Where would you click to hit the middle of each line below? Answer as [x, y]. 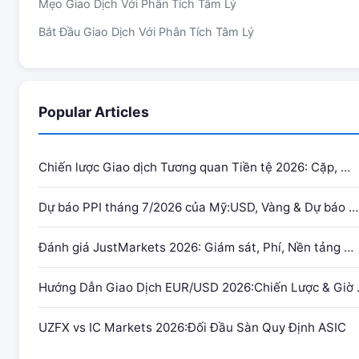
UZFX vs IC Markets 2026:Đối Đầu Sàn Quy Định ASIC [192, 327]
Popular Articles [94, 112]
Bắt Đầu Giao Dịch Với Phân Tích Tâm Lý [146, 32]
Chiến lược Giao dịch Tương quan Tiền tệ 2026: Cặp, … [194, 167]
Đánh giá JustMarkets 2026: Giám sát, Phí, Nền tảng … [196, 247]
